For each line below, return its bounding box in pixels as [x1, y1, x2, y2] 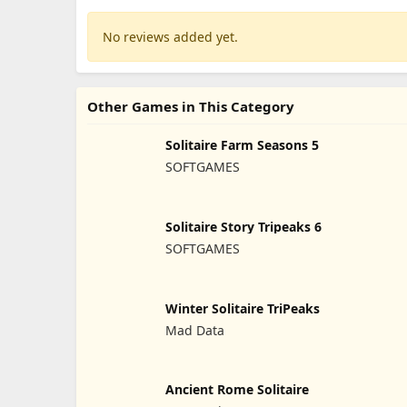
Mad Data [164, 321, 224, 339]
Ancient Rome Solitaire [164, 381, 309, 399]
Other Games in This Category [87, 97, 294, 115]
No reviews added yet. [103, 28, 238, 45]
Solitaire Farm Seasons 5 [164, 136, 319, 154]
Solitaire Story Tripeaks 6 [164, 217, 322, 235]
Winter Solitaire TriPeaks [164, 299, 320, 317]
